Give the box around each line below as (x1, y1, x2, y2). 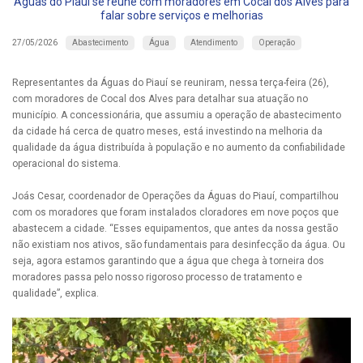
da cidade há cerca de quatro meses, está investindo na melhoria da (12, 125, 322, 137)
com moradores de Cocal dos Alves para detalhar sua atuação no (12, 92, 308, 105)
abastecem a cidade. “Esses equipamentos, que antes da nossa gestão (12, 222, 338, 234)
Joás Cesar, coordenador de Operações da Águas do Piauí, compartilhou (12, 190, 339, 202)
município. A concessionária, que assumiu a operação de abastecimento (12, 109, 341, 121)
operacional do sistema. (12, 157, 121, 169)
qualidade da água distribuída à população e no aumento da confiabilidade (12, 141, 345, 153)
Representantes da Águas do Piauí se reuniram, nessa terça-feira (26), (12, 76, 329, 88)
